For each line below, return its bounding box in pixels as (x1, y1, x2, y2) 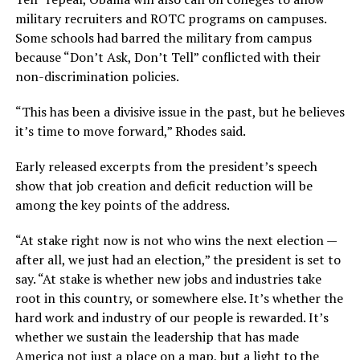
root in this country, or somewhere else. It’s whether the (14, 289, 343, 308)
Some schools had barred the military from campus (14, 29, 312, 47)
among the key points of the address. (14, 196, 230, 215)
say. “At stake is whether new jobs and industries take (14, 270, 321, 288)
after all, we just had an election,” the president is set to (14, 251, 341, 269)
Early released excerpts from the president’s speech (14, 157, 317, 176)
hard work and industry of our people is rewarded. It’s (14, 309, 329, 327)
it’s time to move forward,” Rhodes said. (14, 122, 246, 141)
